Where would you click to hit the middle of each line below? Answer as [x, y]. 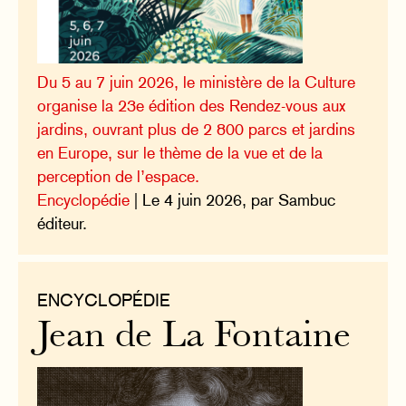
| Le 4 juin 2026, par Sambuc [233, 199]
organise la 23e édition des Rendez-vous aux [192, 105]
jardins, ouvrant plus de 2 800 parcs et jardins [197, 129]
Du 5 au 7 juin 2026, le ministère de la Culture [197, 82]
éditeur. [63, 223]
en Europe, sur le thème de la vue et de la [180, 152]
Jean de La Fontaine [194, 338]
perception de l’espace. [119, 176]
